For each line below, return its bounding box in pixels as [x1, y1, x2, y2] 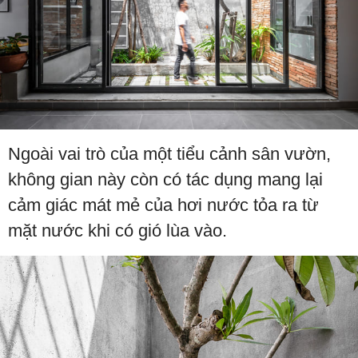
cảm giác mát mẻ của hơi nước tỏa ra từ [8, 195, 319, 216]
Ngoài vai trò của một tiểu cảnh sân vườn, [8, 144, 331, 165]
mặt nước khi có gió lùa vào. [8, 221, 227, 241]
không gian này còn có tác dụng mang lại [8, 169, 323, 190]
